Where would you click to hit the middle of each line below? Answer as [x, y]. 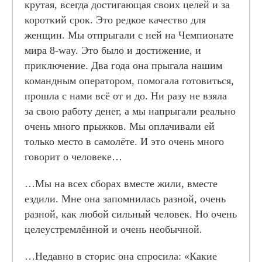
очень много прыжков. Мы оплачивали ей [120, 126]
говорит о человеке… [73, 157]
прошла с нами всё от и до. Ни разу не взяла [126, 96]
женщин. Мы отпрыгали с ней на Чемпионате [129, 35]
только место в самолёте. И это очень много [124, 142]
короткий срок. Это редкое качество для [115, 20]
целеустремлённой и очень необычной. [113, 229]
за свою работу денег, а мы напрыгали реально [130, 111]
